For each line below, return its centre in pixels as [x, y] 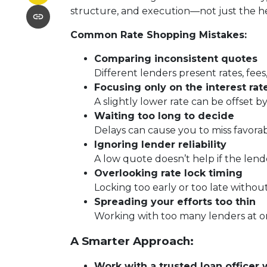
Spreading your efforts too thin [175, 202]
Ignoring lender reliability [160, 145]
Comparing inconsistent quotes [176, 59]
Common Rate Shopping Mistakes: [159, 35]
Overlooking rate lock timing [168, 173]
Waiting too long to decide [164, 116]
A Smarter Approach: [132, 241]
